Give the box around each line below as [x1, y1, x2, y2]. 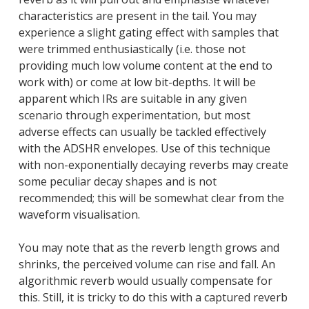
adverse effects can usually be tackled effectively [18, 123, 266, 139]
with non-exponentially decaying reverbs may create [18, 157, 288, 172]
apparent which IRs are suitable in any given [18, 90, 247, 106]
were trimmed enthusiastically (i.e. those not [18, 41, 246, 57]
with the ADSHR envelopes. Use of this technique [18, 140, 270, 156]
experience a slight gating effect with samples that [18, 24, 279, 40]
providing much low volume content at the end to [18, 57, 272, 73]
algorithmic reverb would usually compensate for [18, 272, 272, 288]
